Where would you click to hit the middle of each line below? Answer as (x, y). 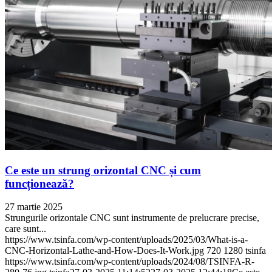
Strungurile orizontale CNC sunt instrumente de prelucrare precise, (132, 218)
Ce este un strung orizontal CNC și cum (103, 170)
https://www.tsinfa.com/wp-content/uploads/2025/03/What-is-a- (126, 240)
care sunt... (25, 229)
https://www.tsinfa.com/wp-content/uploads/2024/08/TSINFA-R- (130, 262)
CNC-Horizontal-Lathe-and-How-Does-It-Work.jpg (104, 251)
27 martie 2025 (34, 207)
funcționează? (39, 183)
